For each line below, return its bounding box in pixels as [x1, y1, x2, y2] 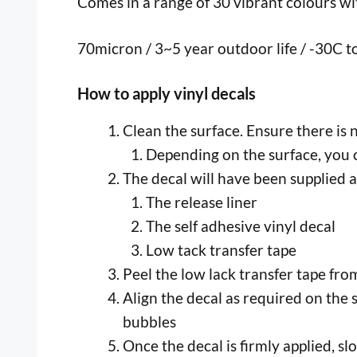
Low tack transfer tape [145, 240, 296, 259]
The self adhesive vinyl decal [145, 216, 335, 235]
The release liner [145, 192, 257, 211]
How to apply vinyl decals [77, 83, 256, 103]
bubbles [123, 312, 176, 331]
